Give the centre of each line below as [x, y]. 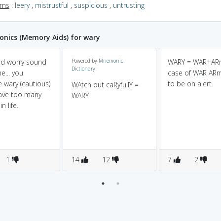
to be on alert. [190, 84]
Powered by [85, 61]
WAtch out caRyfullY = [105, 85]
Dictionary [83, 69]
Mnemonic [111, 61]
